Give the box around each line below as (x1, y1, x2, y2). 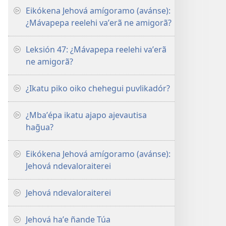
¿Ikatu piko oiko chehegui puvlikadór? (26, 83, 170, 94)
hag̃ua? (26, 122, 53, 133)
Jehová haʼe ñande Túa (26, 214, 110, 225)
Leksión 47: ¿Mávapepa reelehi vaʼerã (26, 44, 166, 55)
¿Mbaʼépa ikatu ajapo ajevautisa (26, 109, 147, 121)
